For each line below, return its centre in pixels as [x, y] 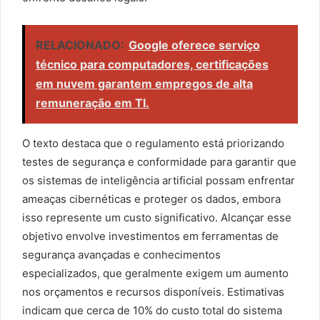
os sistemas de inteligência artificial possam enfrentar [159, 180]
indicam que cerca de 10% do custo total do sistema [152, 310]
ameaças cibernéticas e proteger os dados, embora [151, 199]
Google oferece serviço [194, 45]
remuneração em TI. [92, 103]
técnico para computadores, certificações [152, 64]
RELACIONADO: [80, 45]
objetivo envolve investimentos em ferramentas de [150, 236]
